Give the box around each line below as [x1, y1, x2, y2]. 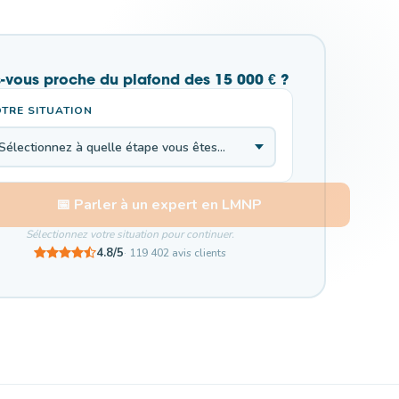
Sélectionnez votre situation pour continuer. [26, 227, 234, 242]
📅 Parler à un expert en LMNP [55, 195, 262, 216]
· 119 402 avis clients [124, 246, 226, 261]
